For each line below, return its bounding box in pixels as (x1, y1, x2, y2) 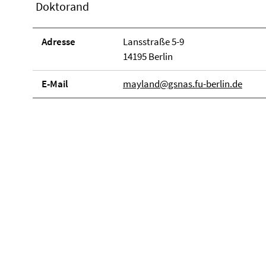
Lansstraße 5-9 (122, 35, 184, 48)
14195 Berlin (122, 50, 173, 63)
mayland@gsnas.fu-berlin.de (122, 77, 242, 90)
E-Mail (42, 77, 68, 90)
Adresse (42, 35, 75, 48)
